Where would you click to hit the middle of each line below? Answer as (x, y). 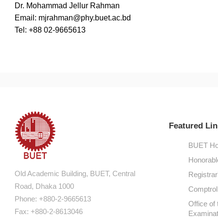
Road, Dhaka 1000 (44, 186)
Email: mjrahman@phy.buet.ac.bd (73, 18)
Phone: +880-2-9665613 (53, 199)
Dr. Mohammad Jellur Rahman (67, 6)
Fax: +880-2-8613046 (49, 211)
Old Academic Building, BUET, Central (75, 173)
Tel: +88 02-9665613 (50, 30)
